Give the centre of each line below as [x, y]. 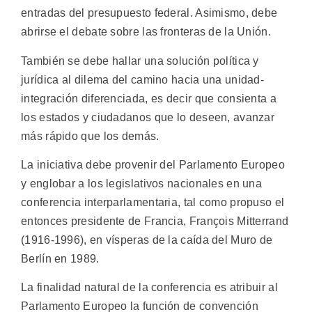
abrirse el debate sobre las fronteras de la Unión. [146, 32]
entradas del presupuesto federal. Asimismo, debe [149, 13]
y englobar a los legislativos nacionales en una [142, 184]
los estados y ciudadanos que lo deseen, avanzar [148, 117]
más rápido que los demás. [90, 136]
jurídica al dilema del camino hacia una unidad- [143, 79]
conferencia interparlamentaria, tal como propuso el [153, 203]
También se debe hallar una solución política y [140, 61]
